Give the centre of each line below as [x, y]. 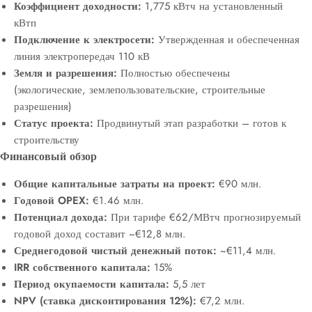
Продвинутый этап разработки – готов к [190, 123]
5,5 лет [187, 284]
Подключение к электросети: [84, 40]
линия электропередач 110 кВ [82, 56]
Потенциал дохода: [61, 217]
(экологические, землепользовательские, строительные [140, 90]
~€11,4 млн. [247, 251]
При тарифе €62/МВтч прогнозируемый [204, 217]
